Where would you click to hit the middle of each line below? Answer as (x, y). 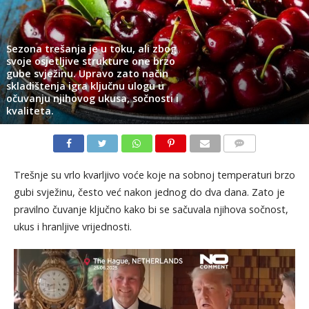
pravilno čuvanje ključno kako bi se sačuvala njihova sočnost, (151, 210)
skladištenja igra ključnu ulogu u (85, 86)
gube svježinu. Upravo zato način (87, 74)
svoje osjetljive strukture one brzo (90, 61)
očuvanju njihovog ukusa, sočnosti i (92, 99)
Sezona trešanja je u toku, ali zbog (91, 49)
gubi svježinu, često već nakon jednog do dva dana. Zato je (149, 192)
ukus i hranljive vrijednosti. (72, 227)
